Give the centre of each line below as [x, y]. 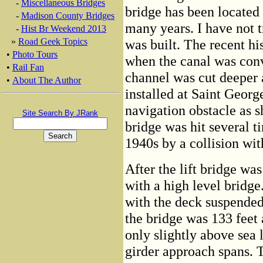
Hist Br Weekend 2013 [64, 28]
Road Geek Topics [53, 41]
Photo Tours [35, 54]
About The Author [47, 80]
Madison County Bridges [68, 16]
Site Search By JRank [60, 113]
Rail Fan [28, 67]
